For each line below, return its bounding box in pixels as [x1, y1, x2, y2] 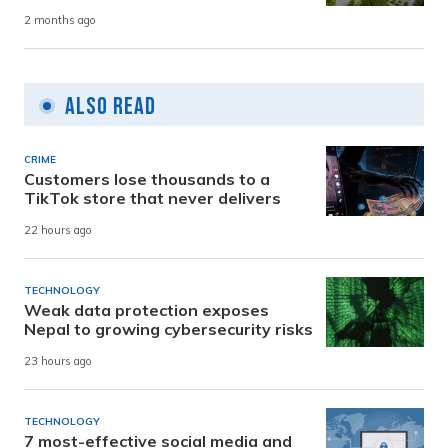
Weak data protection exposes [24, 299, 269, 320]
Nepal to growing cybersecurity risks [24, 318, 313, 339]
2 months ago [24, 13, 96, 28]
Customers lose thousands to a [24, 168, 270, 189]
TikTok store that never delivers [24, 187, 281, 208]
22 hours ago [24, 223, 92, 238]
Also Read [65, 91, 156, 121]
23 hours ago [24, 354, 92, 369]
